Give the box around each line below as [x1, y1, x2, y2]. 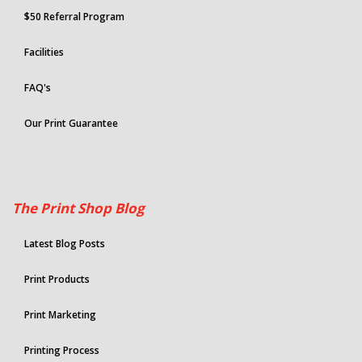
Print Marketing [24, 308, 96, 322]
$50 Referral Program [24, 10, 124, 24]
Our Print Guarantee [24, 116, 118, 131]
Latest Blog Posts [24, 237, 105, 251]
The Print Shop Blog [12, 199, 145, 218]
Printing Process [24, 343, 99, 358]
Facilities [24, 45, 64, 60]
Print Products [24, 272, 90, 287]
